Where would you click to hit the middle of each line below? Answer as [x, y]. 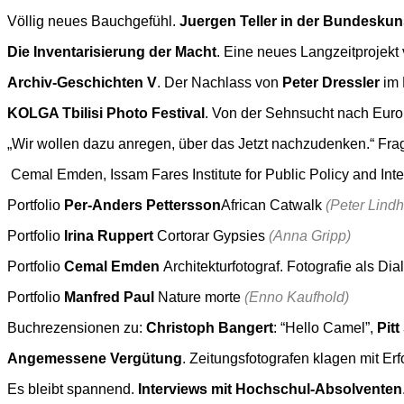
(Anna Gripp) [310, 235]
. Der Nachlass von [220, 82]
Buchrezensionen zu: [77, 327]
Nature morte [199, 297]
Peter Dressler [331, 82]
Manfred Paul [109, 297]
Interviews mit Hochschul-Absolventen [270, 389]
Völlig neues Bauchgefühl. [93, 21]
